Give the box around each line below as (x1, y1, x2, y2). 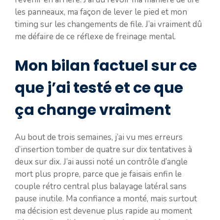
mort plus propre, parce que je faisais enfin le (15, 168, 182, 180)
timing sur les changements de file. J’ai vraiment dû (15, 18, 202, 30)
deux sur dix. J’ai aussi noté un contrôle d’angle (15, 156, 188, 168)
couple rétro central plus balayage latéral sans (15, 181, 187, 192)
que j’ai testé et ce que (15, 78, 183, 99)
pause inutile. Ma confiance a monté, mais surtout (15, 193, 197, 205)
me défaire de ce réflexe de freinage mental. (15, 30, 176, 42)
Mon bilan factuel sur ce (15, 55, 197, 77)
